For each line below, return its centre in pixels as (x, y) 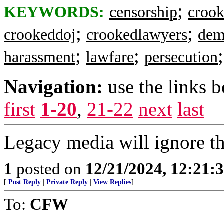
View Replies (112, 182)
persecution (181, 57)
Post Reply (25, 182)
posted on (49, 169)
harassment (40, 57)
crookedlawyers (137, 35)
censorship (143, 12)
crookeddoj (40, 35)
